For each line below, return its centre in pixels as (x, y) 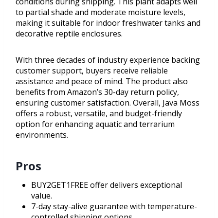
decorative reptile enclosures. (69, 34)
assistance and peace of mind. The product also (102, 82)
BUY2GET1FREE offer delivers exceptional (107, 185)
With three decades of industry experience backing (108, 60)
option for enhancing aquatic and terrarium (95, 124)
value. (42, 196)
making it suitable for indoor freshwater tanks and (108, 23)
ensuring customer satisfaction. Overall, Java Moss (108, 103)
